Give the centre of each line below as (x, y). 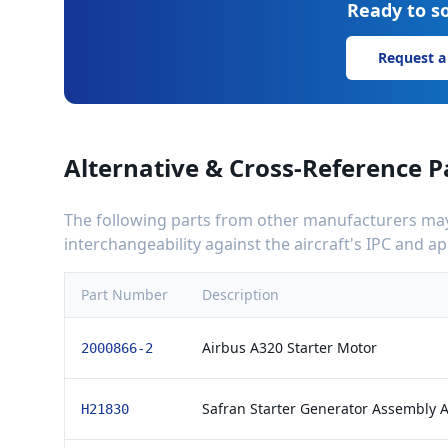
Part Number (124, 294)
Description (240, 294)
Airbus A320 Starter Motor (289, 347)
